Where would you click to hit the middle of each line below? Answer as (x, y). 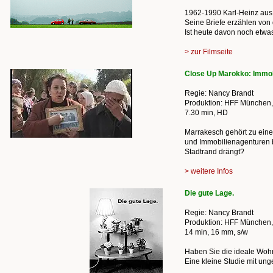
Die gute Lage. (209, 193)
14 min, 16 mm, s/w (216, 232)
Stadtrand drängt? (214, 152)
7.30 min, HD (206, 113)
